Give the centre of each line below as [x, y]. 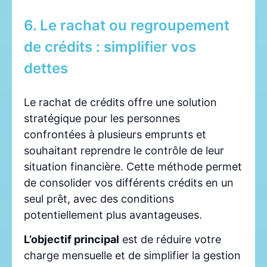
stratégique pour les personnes [102, 118]
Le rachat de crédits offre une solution [120, 102]
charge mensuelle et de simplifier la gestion [132, 255]
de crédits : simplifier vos [110, 46]
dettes [46, 68]
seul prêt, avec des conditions [99, 198]
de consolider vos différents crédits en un [129, 182]
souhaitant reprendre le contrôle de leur [124, 150]
